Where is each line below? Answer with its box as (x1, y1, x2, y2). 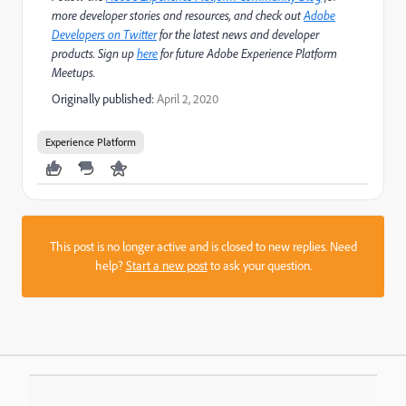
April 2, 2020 (157, 90, 218, 107)
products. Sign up (52, 44, 137, 62)
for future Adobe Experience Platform (158, 44, 337, 62)
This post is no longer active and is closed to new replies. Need (49, 237, 357, 255)
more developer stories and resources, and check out (52, 6, 304, 24)
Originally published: (52, 90, 157, 107)
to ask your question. (207, 256, 312, 274)
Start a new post (125, 256, 208, 274)
